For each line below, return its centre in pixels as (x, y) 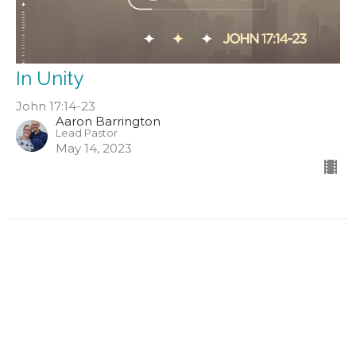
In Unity (50, 78)
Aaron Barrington (108, 121)
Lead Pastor (87, 133)
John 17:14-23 (56, 106)
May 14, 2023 (94, 148)
